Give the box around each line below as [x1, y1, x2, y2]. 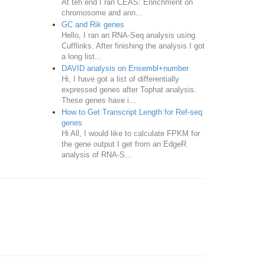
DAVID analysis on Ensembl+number [61, 63, 189, 73]
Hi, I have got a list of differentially [61, 74, 179, 83]
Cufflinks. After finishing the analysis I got [61, 41, 205, 50]
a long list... [61, 51, 102, 61]
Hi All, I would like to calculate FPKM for [61, 128, 200, 138]
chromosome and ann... [61, 8, 143, 17]
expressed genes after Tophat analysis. [61, 85, 196, 94]
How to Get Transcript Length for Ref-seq [61, 107, 202, 117]
